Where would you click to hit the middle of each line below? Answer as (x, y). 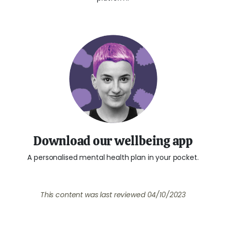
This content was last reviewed (94, 194)
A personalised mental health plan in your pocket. (113, 157)
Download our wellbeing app (113, 140)
